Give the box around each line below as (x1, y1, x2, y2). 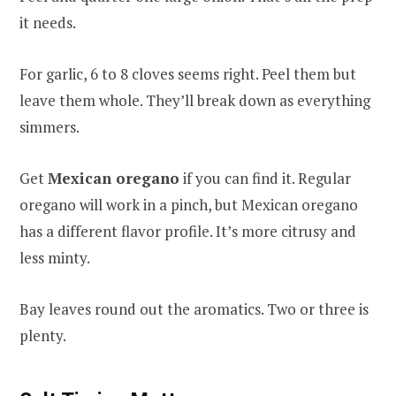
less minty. (19, 247, 90, 268)
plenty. (19, 324, 66, 346)
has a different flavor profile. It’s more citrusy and (19, 220, 356, 241)
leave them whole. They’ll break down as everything (19, 89, 370, 110)
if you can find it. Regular (179, 167, 351, 188)
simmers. (19, 116, 80, 137)
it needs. (19, 11, 76, 33)
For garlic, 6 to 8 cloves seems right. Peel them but (19, 63, 356, 84)
